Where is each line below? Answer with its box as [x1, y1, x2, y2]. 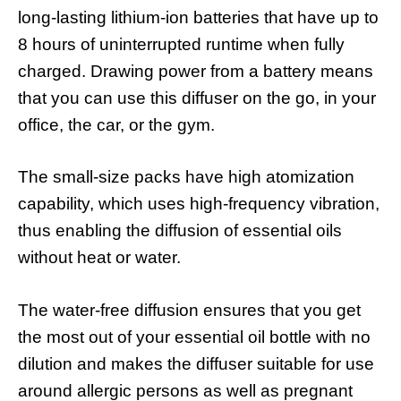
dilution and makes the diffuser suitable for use [18, 354, 374, 373]
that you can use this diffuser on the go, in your [18, 88, 376, 107]
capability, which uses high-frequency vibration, [18, 194, 380, 214]
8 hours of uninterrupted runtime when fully [18, 34, 345, 54]
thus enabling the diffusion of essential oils [18, 221, 342, 241]
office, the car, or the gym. [18, 115, 215, 134]
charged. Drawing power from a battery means [18, 61, 373, 81]
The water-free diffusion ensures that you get [18, 300, 361, 320]
